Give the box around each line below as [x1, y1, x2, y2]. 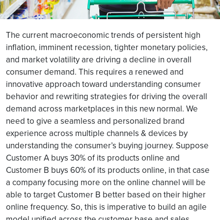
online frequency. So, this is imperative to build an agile [6, 201, 207, 213]
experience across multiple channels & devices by [6, 127, 188, 139]
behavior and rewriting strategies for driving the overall [6, 90, 207, 102]
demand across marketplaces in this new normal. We [6, 103, 198, 114]
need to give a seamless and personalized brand [6, 115, 185, 127]
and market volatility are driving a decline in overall [6, 54, 192, 65]
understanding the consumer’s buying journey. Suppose [6, 139, 209, 151]
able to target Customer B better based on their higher [6, 189, 206, 200]
